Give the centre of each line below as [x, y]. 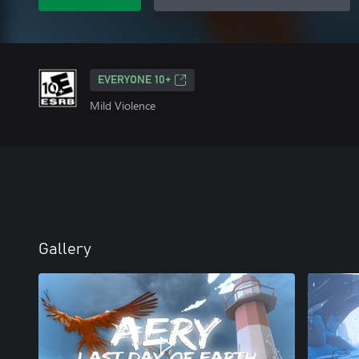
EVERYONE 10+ [134, 80]
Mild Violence [123, 105]
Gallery [65, 249]
